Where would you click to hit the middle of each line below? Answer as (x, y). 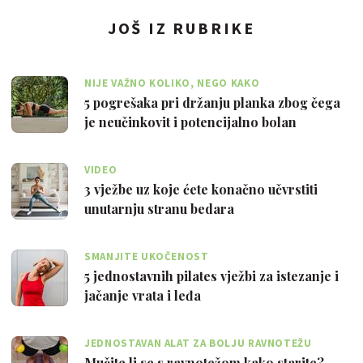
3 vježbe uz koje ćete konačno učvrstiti (201, 189)
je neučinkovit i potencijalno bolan (190, 122)
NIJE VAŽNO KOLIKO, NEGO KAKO (172, 83)
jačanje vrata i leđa (143, 295)
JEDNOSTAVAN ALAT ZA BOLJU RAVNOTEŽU (198, 343)
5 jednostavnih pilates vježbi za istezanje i (211, 275)
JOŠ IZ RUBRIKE (181, 28)
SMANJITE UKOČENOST (147, 256)
